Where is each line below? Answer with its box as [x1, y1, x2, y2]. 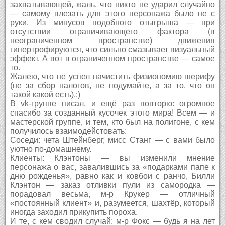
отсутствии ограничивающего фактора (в [10, 27, 215, 36]
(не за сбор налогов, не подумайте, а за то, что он [10, 81, 215, 90]
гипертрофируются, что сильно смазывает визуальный [10, 45, 215, 54]
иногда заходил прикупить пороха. [10, 207, 138, 216]
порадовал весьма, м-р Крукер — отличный [10, 189, 215, 198]
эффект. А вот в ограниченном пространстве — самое [10, 54, 215, 63]
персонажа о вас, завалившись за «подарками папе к [10, 162, 215, 171]
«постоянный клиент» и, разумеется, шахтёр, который [10, 198, 215, 207]
